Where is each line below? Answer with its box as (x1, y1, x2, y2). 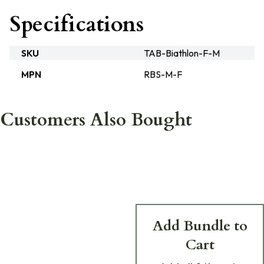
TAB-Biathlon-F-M (144, 47, 220, 59)
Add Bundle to (152, 216, 247, 236)
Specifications (9, 10, 144, 39)
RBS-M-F (144, 68, 182, 80)
